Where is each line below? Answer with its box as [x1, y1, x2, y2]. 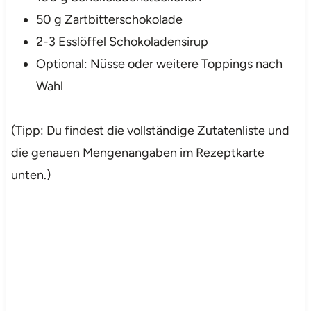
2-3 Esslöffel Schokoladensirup [35, 33, 208, 49]
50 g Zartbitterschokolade [35, 11, 183, 27]
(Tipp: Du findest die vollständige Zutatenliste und [10, 122, 289, 138]
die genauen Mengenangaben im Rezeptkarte [10, 144, 264, 160]
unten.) [10, 167, 51, 183]
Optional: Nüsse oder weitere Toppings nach [35, 56, 283, 72]
